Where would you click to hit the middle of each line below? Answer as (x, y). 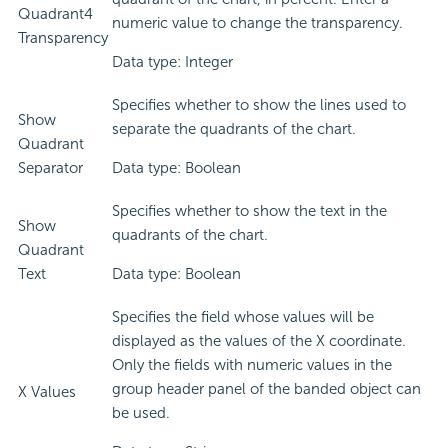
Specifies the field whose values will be (243, 317)
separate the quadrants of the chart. (234, 129)
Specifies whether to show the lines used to (259, 105)
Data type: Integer (172, 62)
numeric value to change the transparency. (257, 23)
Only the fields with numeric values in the (252, 365)
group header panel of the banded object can (266, 389)
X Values (47, 392)
